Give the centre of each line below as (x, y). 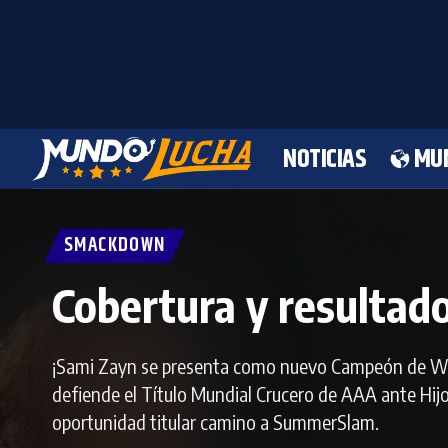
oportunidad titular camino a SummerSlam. (215, 421)
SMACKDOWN (115, 245)
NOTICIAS (325, 159)
